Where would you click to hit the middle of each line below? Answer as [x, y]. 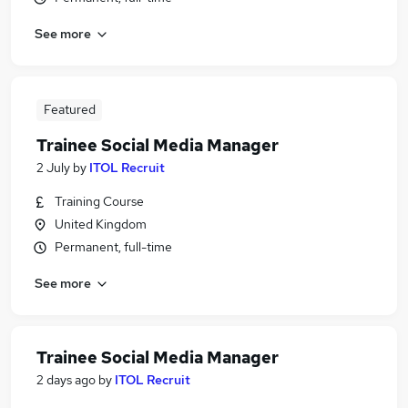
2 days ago [66, 380]
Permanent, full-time [113, 247]
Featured [69, 109]
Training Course [99, 201]
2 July [53, 168]
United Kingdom [101, 224]
